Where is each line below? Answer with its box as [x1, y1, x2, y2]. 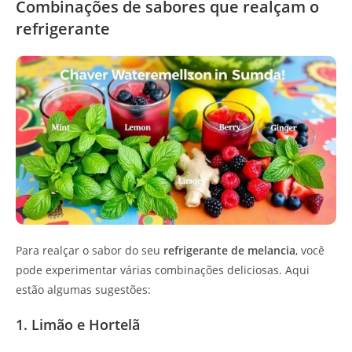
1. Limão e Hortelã [16, 315, 140, 335]
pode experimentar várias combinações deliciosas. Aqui [16, 262, 310, 278]
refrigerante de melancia [163, 243, 295, 258]
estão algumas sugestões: [16, 282, 151, 298]
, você [295, 243, 324, 258]
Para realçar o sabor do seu [16, 243, 163, 258]
